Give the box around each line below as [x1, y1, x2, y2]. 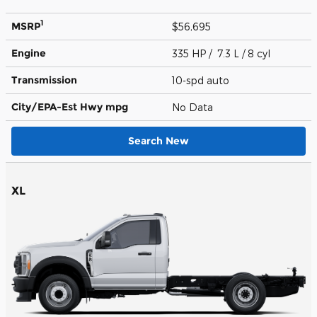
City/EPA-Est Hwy [11, 100, 105, 113]
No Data [172, 100, 219, 113]
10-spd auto [172, 74, 232, 86]
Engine [11, 46, 46, 59]
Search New [128, 134, 189, 147]
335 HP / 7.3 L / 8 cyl [172, 47, 273, 59]
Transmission [11, 73, 77, 86]
